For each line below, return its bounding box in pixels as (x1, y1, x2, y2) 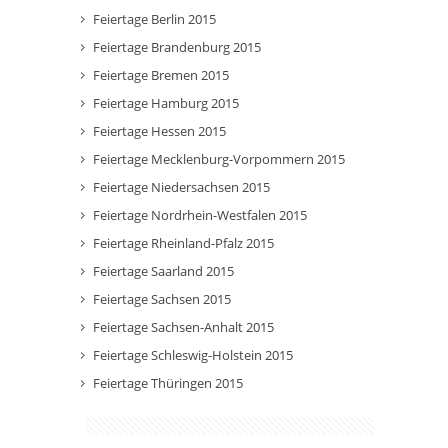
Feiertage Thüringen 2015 (93, 374, 243, 392)
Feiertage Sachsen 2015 (93, 290, 231, 308)
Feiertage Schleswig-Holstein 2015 (93, 346, 293, 364)
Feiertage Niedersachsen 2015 (93, 178, 270, 196)
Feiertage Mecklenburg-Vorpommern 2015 (93, 150, 345, 168)
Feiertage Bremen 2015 (93, 66, 229, 84)
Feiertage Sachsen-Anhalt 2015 (93, 318, 274, 336)
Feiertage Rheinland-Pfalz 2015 (93, 234, 274, 252)
